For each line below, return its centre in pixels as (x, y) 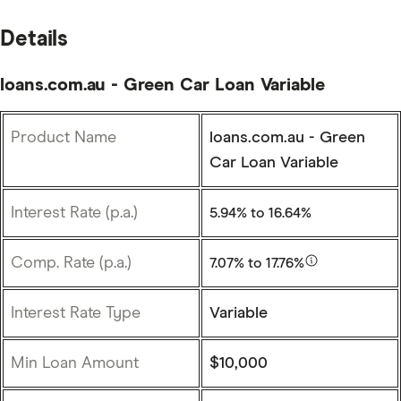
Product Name (64, 137)
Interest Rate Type (76, 313)
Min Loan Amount (75, 363)
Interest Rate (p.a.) (74, 213)
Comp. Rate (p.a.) (71, 263)
